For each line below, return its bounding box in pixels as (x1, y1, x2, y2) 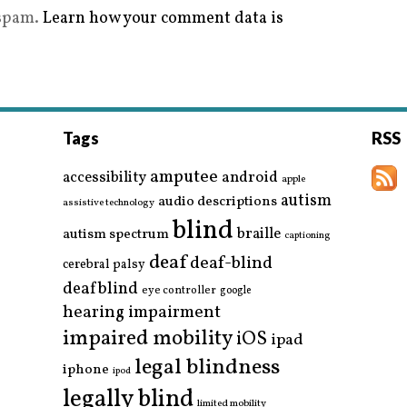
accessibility (63, 167, 146, 189)
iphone (63, 360, 109, 381)
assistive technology (63, 195, 154, 211)
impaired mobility (63, 324, 233, 354)
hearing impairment (63, 301, 221, 325)
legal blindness (134, 352, 280, 384)
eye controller (142, 283, 216, 299)
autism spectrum (63, 224, 169, 245)
